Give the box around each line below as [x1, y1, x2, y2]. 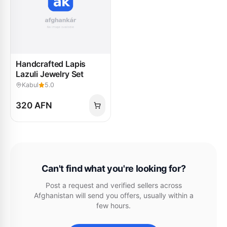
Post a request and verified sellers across [45, 181, 182, 190]
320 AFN [16, 100, 52, 110]
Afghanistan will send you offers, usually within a [33, 191, 194, 200]
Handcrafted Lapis [16, 59, 86, 69]
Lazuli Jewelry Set [16, 69, 84, 79]
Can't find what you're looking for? [41, 163, 186, 174]
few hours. [96, 201, 131, 210]
